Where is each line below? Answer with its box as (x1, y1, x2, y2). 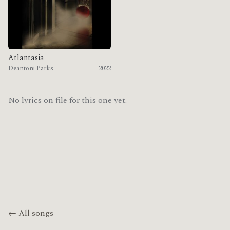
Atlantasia (8, 52, 44, 64)
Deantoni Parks (8, 64, 53, 74)
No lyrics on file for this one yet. (8, 94, 127, 107)
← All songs (8, 207, 53, 220)
